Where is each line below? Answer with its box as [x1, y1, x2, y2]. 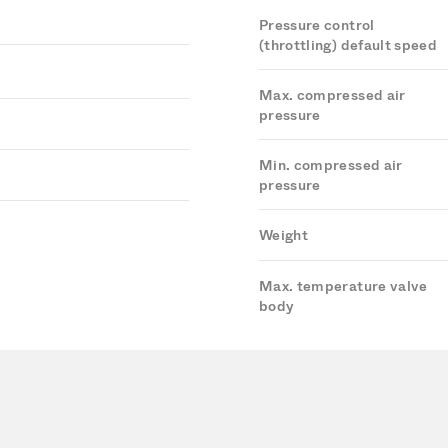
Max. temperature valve [259, 278, 428, 295]
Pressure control [259, 17, 375, 34]
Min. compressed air [259, 157, 403, 174]
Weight [259, 227, 309, 244]
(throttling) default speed [259, 37, 438, 54]
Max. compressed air [259, 87, 406, 104]
